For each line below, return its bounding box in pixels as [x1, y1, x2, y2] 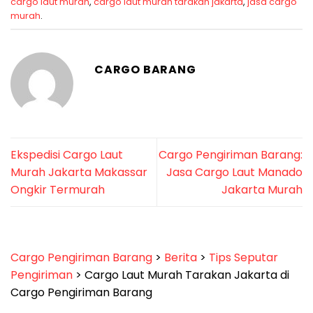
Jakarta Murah [221, 182, 303, 198]
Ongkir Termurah [10, 182, 105, 198]
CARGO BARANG [94, 61, 196, 78]
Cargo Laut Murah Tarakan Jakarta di [85, 267, 289, 284]
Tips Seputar [209, 249, 278, 266]
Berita [164, 249, 197, 266]
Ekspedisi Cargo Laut [10, 147, 123, 163]
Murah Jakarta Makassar [10, 164, 147, 181]
